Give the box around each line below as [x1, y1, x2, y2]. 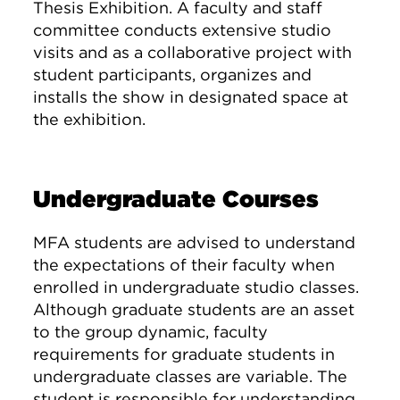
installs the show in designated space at [33, 87, 349, 106]
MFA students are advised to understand [33, 233, 356, 252]
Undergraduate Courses [33, 185, 320, 212]
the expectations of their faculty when [33, 255, 336, 274]
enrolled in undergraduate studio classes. [33, 278, 360, 296]
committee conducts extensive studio [33, 21, 332, 39]
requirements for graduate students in [33, 345, 336, 363]
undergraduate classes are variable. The [33, 367, 348, 386]
